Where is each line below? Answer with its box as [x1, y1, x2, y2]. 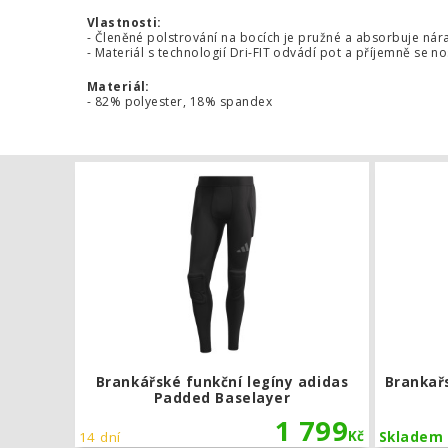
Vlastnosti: [86, 13, 162, 31]
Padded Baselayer [153, 389, 291, 408]
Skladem [379, 427, 444, 446]
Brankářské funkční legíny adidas [95, 373, 349, 392]
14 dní [79, 427, 121, 446]
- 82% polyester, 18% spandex [86, 92, 273, 110]
